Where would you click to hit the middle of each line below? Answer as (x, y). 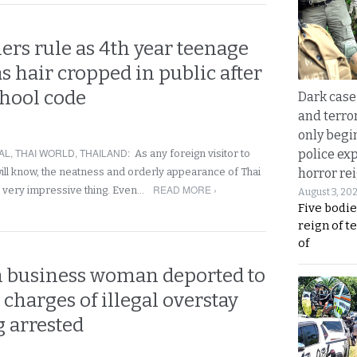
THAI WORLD (45, 153)
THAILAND (104, 153)
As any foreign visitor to (192, 153)
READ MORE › (185, 189)
